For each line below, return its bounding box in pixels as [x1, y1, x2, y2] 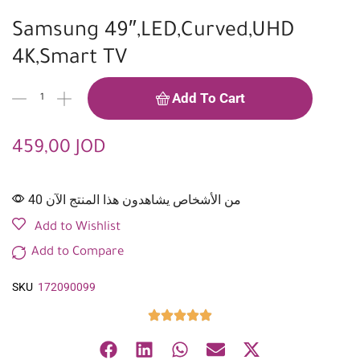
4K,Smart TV [12, 48, 127, 72]
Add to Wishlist [35, 221, 121, 235]
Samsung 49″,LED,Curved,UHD [12, 21, 294, 44]
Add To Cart [171, 90, 245, 107]
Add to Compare [31, 246, 124, 260]
